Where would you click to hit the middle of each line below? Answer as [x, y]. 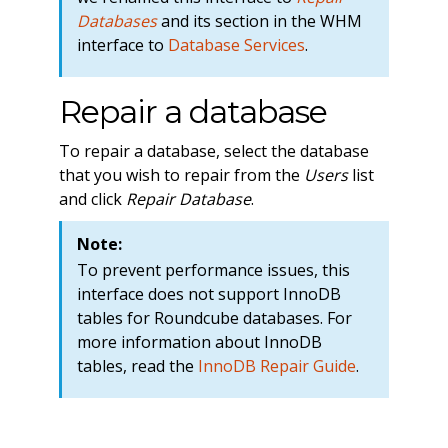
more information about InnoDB [199, 341]
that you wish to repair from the [181, 174]
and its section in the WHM [259, 20]
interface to [122, 44]
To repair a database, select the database [213, 150]
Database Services [236, 44]
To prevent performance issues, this [213, 269]
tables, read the [137, 365]
